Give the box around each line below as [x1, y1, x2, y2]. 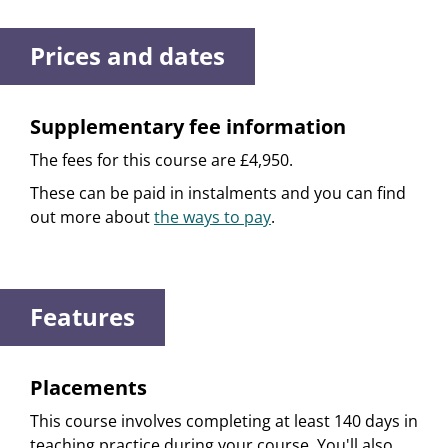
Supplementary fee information [30, 113, 346, 141]
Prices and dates [30, 39, 225, 73]
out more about [30, 206, 154, 229]
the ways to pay [154, 206, 271, 229]
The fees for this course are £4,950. [30, 149, 293, 172]
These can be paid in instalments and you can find [30, 182, 406, 205]
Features [30, 300, 135, 334]
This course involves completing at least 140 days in [30, 410, 418, 433]
